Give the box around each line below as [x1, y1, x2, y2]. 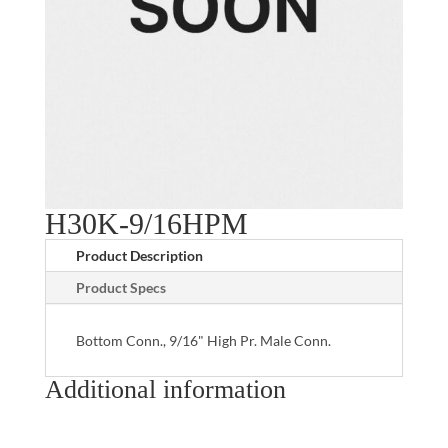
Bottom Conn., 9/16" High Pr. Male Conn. [75, 331, 331, 349]
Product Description [75, 246, 203, 264]
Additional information [44, 374, 286, 404]
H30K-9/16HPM [44, 206, 248, 240]
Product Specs [75, 278, 166, 296]
